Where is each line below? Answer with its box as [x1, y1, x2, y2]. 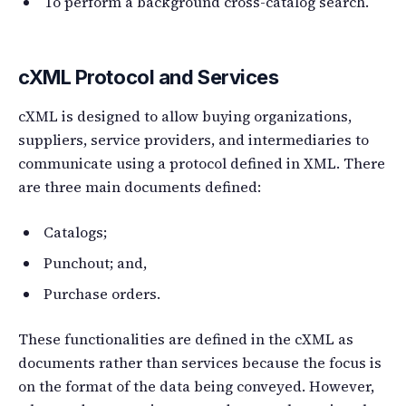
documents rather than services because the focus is [18, 352, 382, 372]
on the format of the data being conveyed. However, [18, 375, 374, 396]
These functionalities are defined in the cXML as [18, 328, 353, 349]
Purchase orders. [43, 283, 160, 304]
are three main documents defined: [18, 176, 261, 197]
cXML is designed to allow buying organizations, [18, 105, 352, 126]
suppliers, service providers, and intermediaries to [18, 129, 369, 150]
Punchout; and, [43, 252, 147, 273]
